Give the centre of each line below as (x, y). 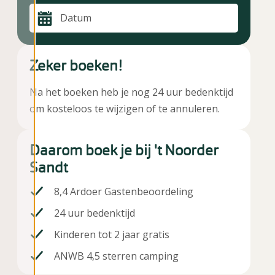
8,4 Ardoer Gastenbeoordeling (124, 191)
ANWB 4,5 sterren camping (116, 256)
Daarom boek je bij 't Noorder (124, 150)
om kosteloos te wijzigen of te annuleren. (125, 108)
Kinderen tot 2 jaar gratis (112, 234)
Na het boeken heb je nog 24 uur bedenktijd (131, 92)
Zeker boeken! (76, 65)
